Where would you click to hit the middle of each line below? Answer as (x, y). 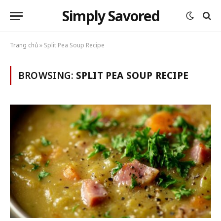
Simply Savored (110, 16)
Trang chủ (24, 45)
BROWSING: (47, 75)
